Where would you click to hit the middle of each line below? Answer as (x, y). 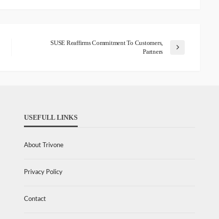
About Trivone (44, 146)
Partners (153, 52)
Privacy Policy (43, 173)
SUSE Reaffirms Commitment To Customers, (107, 43)
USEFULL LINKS (51, 118)
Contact (35, 199)
